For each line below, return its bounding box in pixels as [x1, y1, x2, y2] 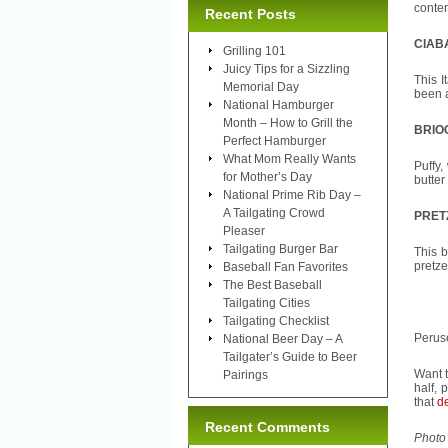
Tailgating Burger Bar [223, 241, 338, 256]
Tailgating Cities [223, 295, 310, 310]
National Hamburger [223, 97, 334, 112]
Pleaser [223, 223, 265, 238]
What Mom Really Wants [223, 151, 356, 166]
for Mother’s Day [223, 169, 312, 184]
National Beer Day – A [223, 331, 342, 346]
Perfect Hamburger [223, 133, 326, 148]
